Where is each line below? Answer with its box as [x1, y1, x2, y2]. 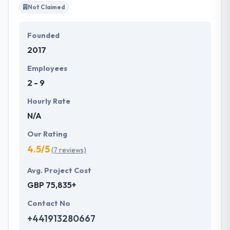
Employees [27, 63, 67, 73]
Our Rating [27, 129, 67, 139]
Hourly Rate [27, 96, 70, 106]
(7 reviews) [51, 145, 86, 155]
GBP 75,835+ [27, 179, 76, 190]
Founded [27, 30, 60, 40]
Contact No [27, 198, 70, 208]
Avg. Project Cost [27, 165, 91, 175]
